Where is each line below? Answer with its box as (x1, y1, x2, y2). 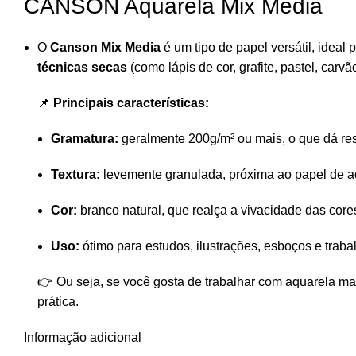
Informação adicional (24, 331, 141, 344)
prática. (37, 295, 79, 308)
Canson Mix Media (50, 41, 161, 54)
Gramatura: (51, 132, 118, 145)
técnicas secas (37, 60, 127, 74)
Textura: (51, 168, 100, 181)
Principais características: (53, 96, 209, 110)
